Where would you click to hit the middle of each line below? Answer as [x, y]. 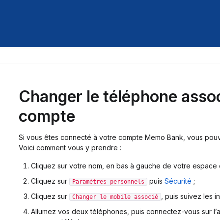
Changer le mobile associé [115, 197]
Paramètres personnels [108, 182]
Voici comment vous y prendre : [70, 148]
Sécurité [178, 181]
